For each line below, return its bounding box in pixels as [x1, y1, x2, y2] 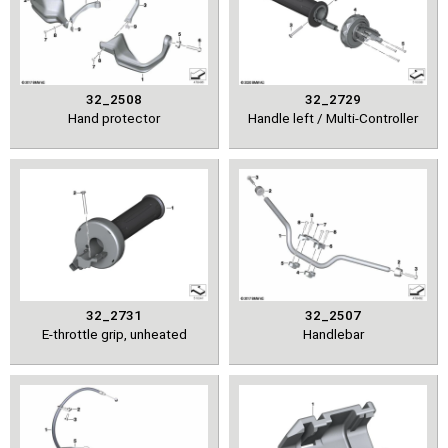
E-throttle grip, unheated [41, 325, 187, 342]
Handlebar [302, 325, 364, 342]
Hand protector [68, 109, 160, 126]
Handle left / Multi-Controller [248, 109, 418, 126]
